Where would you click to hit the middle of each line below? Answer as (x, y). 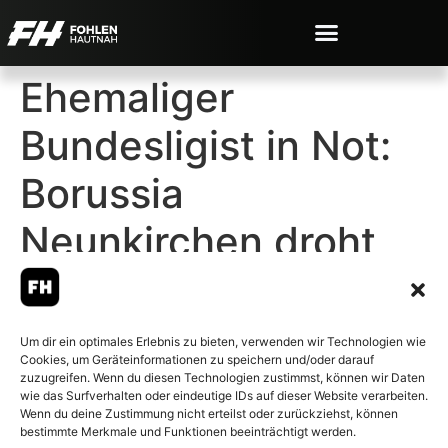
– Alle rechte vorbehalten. (100, 438)
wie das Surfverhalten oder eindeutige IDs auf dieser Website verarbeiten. (224, 395)
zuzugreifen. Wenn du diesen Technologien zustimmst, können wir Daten (222, 377)
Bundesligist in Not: (205, 145)
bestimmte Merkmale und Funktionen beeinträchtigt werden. (188, 431)
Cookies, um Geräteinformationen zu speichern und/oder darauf (197, 359)
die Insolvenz (146, 289)
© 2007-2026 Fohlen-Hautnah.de (121, 422)
